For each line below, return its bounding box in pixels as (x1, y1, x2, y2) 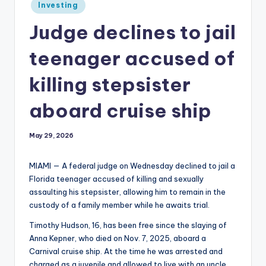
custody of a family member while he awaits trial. (29, 200, 210, 210)
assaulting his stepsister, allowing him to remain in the (29, 187, 226, 197)
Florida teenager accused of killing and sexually (29, 174, 204, 184)
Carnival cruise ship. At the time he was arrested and (29, 246, 223, 256)
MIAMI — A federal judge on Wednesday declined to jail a (29, 161, 235, 171)
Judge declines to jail (29, 20, 236, 45)
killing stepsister (29, 72, 191, 97)
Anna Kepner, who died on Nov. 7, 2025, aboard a (29, 233, 206, 243)
